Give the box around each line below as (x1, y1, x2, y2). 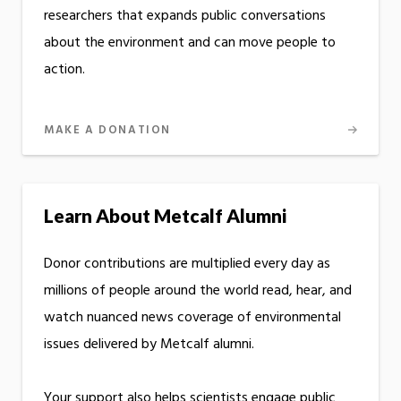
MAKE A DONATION (44, 120, 171, 140)
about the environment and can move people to (44, 30, 336, 55)
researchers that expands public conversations (44, 4, 326, 28)
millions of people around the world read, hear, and (44, 279, 352, 303)
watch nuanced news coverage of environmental (44, 306, 341, 330)
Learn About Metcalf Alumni (44, 203, 286, 226)
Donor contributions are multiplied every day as (44, 252, 330, 277)
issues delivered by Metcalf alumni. (44, 333, 254, 357)
